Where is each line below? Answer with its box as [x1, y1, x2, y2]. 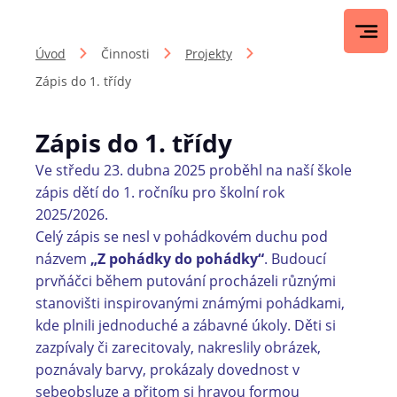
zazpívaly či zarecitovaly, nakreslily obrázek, [35, 338, 321, 357]
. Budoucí [264, 249, 326, 269]
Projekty [185, 45, 232, 62]
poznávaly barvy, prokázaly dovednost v [35, 360, 300, 379]
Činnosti [101, 45, 150, 62]
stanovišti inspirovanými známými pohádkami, [35, 293, 345, 313]
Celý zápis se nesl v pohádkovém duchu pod [35, 227, 328, 246]
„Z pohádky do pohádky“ [90, 249, 264, 269]
